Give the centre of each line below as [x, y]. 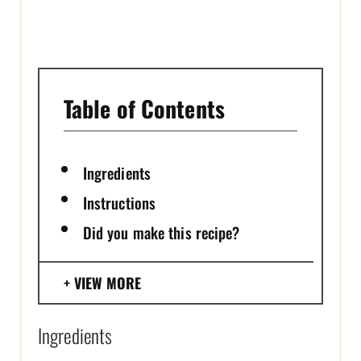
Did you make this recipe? [161, 232]
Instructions [119, 203]
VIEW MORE [108, 283]
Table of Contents [144, 109]
